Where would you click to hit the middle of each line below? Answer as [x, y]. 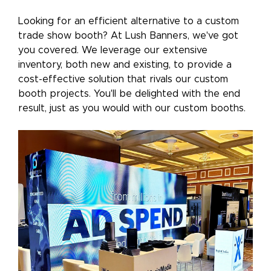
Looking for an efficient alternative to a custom [129, 21]
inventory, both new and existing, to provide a [125, 64]
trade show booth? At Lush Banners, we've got [128, 35]
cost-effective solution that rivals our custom [123, 79]
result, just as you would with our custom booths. [132, 108]
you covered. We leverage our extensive [113, 50]
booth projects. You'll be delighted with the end [129, 93]
